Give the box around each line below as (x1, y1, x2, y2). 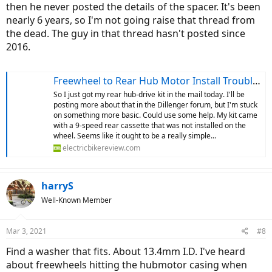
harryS (41, 179, 73, 193)
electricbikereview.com (63, 143, 140, 154)
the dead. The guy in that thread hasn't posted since (6, 27, 245, 40)
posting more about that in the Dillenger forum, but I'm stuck (53, 100, 257, 110)
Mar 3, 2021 (6, 226, 47, 237)
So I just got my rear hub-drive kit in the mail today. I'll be (53, 89, 245, 100)
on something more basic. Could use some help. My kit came (53, 110, 257, 121)
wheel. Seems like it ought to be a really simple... (53, 131, 216, 141)
